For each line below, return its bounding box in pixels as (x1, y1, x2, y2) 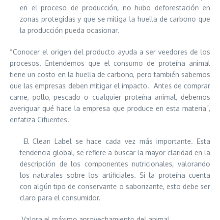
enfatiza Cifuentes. (10, 115, 69, 124)
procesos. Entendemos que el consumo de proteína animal (10, 59, 210, 67)
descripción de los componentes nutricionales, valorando (20, 160, 210, 168)
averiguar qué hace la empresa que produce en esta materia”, (10, 104, 210, 112)
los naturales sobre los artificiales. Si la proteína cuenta (20, 171, 210, 179)
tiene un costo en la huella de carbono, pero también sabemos (10, 70, 210, 79)
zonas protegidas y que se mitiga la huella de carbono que (20, 15, 210, 23)
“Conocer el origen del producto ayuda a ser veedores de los (10, 48, 210, 56)
